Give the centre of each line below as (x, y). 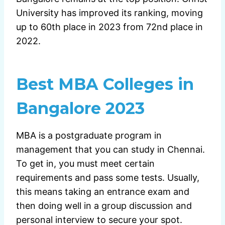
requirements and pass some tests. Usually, (108, 178)
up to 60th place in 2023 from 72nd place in (109, 27)
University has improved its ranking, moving (109, 13)
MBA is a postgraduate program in (89, 136)
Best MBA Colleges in (105, 84)
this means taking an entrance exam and (103, 192)
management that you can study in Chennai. (110, 150)
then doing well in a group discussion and (104, 206)
